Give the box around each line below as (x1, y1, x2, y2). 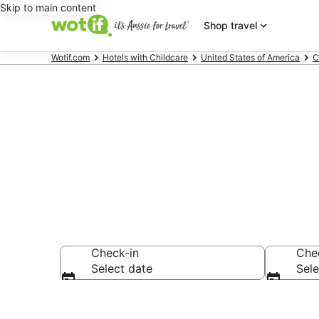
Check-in (91, 246, 139, 260)
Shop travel (203, 19, 257, 31)
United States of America (201, 52, 300, 63)
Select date (91, 261, 152, 276)
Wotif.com (51, 52, 90, 63)
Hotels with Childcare (103, 52, 188, 63)
